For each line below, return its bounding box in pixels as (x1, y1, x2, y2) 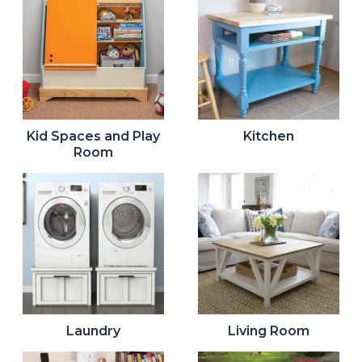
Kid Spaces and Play (27, 128, 160, 145)
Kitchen (243, 128, 294, 145)
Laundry (66, 323, 120, 339)
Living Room (228, 323, 309, 339)
